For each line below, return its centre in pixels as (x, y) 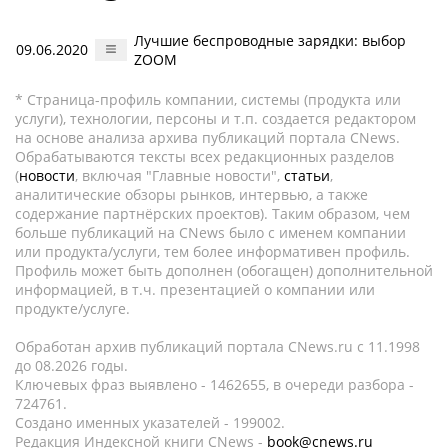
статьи (307, 175)
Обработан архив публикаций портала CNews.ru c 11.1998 (217, 346)
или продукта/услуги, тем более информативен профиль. (212, 251)
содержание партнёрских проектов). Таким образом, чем (212, 213)
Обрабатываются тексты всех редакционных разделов (204, 156)
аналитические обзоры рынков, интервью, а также (191, 194)
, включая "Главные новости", (179, 175)
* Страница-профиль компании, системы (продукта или (208, 99)
